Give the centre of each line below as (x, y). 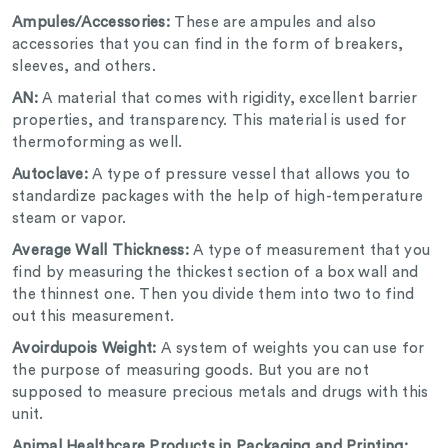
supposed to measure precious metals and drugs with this (220, 393)
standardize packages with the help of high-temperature (218, 197)
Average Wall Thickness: (100, 251)
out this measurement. (97, 317)
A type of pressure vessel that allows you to (251, 175)
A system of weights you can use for (290, 349)
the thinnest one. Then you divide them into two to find (213, 295)
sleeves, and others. (86, 67)
